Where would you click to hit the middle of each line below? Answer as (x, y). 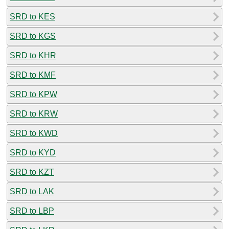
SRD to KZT (32, 172)
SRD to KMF (33, 75)
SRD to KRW (34, 113)
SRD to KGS (33, 36)
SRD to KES (32, 16)
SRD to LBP (32, 211)
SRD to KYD (33, 152)
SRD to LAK (32, 191)
